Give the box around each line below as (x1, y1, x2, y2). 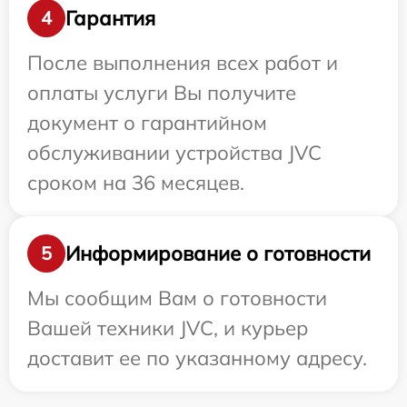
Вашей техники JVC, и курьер (27, 315, 308, 341)
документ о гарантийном (27, 110, 267, 135)
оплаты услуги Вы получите (27, 80, 296, 105)
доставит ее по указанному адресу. (27, 345, 367, 371)
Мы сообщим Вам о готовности (27, 285, 327, 311)
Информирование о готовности (65, 240, 371, 266)
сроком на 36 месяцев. (27, 170, 244, 195)
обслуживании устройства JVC (27, 140, 322, 165)
